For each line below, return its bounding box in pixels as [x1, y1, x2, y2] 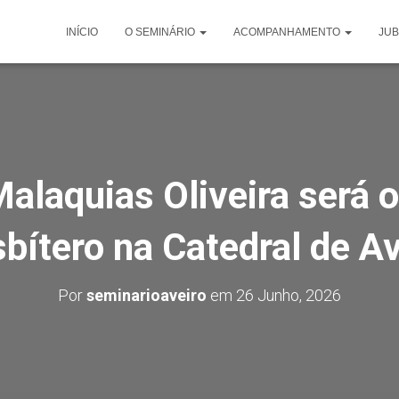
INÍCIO [66, 26, 98, 38]
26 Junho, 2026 [236, 286, 341, 305]
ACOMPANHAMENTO [233, 26, 343, 38]
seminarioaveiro [86, 286, 207, 305]
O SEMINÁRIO [125, 26, 198, 38]
